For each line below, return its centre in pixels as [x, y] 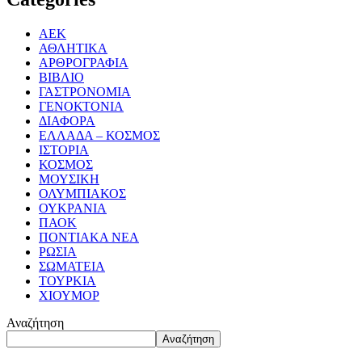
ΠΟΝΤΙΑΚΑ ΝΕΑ [89, 237]
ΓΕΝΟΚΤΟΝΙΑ [81, 106]
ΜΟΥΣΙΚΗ [69, 179]
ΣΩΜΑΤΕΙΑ [72, 266]
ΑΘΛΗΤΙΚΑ [73, 48]
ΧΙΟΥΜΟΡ [69, 295]
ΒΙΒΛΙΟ [61, 77]
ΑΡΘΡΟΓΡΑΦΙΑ [84, 62]
